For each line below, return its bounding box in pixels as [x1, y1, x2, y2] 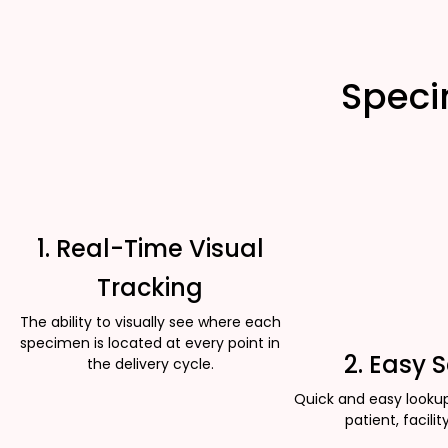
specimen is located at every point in [20, 333, 280, 354]
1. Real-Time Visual [36, 232, 264, 266]
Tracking [97, 271, 203, 305]
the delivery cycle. [86, 354, 214, 375]
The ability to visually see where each [19, 312, 281, 333]
